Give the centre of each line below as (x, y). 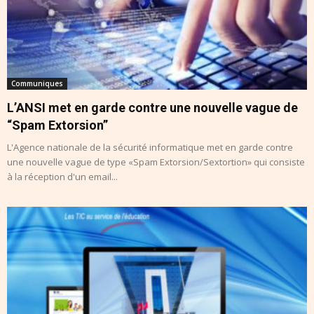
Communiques (37, 84)
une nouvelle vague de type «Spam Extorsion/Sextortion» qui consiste (156, 162)
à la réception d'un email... (62, 177)
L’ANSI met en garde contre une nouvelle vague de (152, 108)
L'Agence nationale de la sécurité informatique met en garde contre (150, 148)
